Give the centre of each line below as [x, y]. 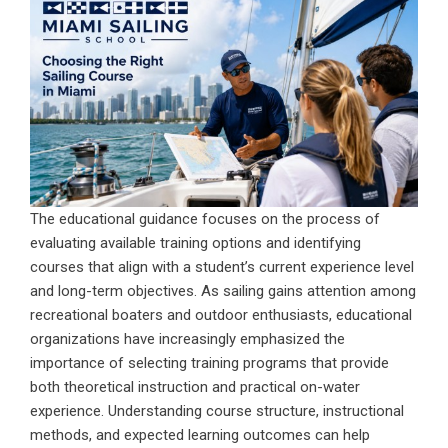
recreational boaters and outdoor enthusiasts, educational [221, 314]
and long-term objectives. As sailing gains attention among [223, 290]
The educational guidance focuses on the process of [205, 218]
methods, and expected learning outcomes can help [200, 434]
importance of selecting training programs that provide [209, 362]
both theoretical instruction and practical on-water [195, 386]
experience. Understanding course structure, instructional [217, 410]
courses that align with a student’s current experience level [222, 266]
